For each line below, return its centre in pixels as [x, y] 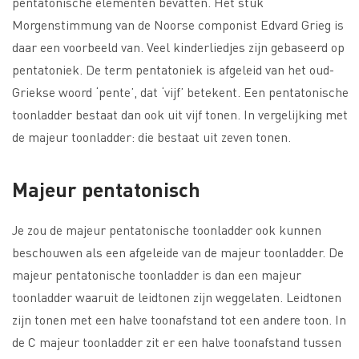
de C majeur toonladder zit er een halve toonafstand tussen [177, 341]
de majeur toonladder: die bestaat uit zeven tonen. [151, 136]
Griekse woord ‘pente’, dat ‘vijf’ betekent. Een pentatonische [180, 91]
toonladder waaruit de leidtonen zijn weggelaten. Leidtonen [177, 296]
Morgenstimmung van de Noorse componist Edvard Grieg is [178, 24]
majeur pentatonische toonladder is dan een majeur [157, 274]
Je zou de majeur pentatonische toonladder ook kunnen [167, 229]
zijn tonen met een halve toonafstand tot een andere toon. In [179, 319]
